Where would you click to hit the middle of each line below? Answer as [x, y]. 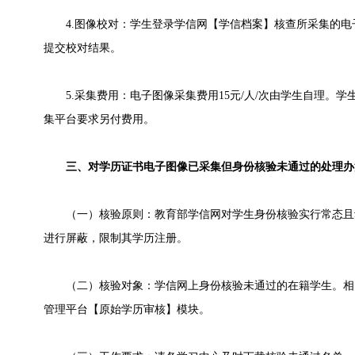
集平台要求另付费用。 [99, 119]
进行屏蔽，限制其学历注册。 [116, 238]
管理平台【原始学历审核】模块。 [127, 309]
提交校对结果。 [82, 48]
